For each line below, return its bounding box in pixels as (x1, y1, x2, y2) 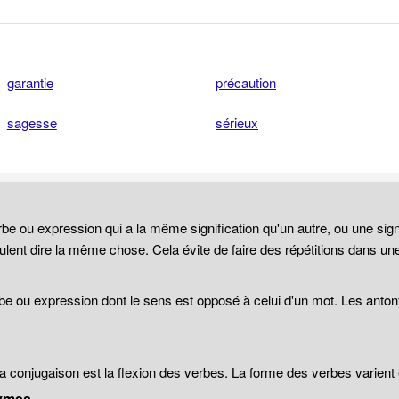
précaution (216, 73, 276, 92)
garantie (6, 73, 53, 92)
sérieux (216, 113, 258, 132)
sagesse (6, 113, 57, 132)
